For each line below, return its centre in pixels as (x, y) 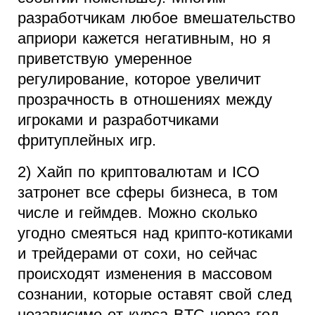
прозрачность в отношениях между (145, 100)
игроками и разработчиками (118, 120)
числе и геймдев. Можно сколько (137, 213)
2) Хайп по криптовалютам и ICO (139, 172)
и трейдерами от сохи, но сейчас (137, 254)
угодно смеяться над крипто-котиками (155, 233)
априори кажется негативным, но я (144, 39)
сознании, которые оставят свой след (155, 295)
